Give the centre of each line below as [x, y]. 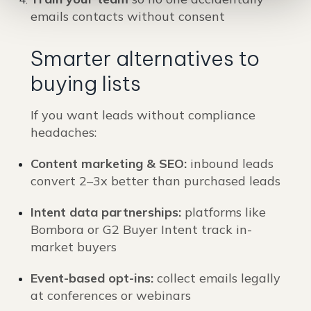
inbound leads [230, 164]
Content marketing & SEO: [109, 164]
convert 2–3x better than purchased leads [155, 181]
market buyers [74, 247]
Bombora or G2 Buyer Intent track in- [141, 230]
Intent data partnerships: [106, 212]
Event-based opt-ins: [92, 278]
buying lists [86, 84]
